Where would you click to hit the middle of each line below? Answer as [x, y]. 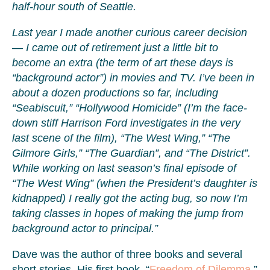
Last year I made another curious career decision [130, 33]
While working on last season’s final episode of [124, 168]
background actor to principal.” [85, 228]
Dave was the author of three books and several [127, 254]
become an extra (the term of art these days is [123, 63]
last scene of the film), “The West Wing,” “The [121, 138]
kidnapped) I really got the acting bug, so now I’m [130, 198]
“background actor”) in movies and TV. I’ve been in [133, 78]
